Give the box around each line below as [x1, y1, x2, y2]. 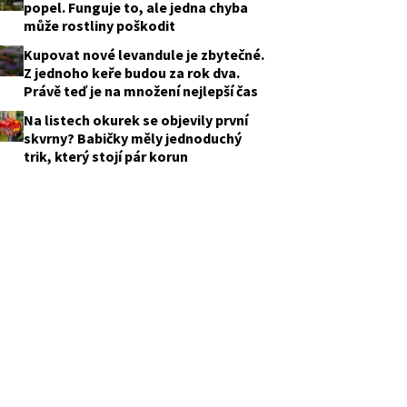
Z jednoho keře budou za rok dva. [23, 64, 240, 83]
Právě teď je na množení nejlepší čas [23, 82, 258, 101]
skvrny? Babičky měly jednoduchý [23, 129, 242, 148]
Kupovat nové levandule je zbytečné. [23, 45, 264, 65]
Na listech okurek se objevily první [23, 111, 248, 130]
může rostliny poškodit [23, 16, 175, 35]
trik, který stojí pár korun [23, 147, 188, 166]
